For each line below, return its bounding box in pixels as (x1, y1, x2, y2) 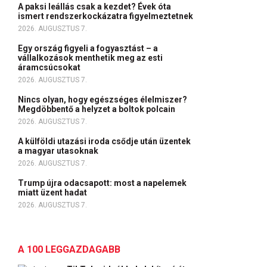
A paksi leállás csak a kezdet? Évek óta (18, 2, 171, 11)
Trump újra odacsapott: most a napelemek (18, 178, 187, 188)
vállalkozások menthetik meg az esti (18, 53, 163, 63)
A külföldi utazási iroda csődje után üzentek (18, 136, 191, 146)
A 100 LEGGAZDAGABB (18, 244, 120, 255)
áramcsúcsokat (18, 63, 82, 72)
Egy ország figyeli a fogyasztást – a (18, 44, 158, 53)
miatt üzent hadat (18, 188, 91, 197)
